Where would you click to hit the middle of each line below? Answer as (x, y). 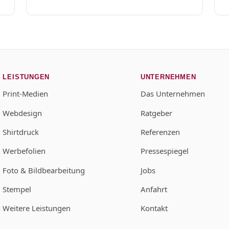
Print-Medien (26, 94)
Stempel (17, 189)
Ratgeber (156, 113)
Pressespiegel (164, 151)
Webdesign (22, 113)
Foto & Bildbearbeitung (44, 170)
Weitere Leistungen (37, 208)
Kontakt (154, 208)
